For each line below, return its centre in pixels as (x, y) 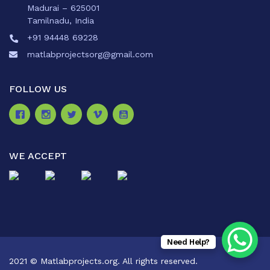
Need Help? (188, 242)
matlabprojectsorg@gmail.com (90, 54)
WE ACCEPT (38, 155)
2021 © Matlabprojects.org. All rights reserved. (103, 261)
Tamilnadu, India (61, 20)
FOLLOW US (38, 89)
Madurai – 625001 (63, 8)
